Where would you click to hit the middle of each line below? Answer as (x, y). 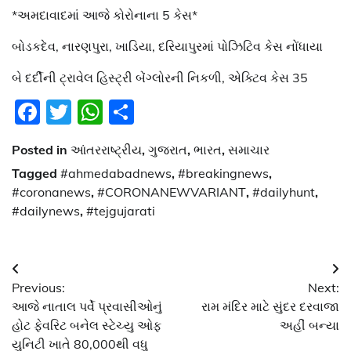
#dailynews (46, 210)
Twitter (112, 112)
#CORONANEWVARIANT (172, 192)
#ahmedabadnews (116, 173)
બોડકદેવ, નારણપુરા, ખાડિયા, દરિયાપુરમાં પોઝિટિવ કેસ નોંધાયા (167, 46)
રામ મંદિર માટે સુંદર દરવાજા (270, 306)
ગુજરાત (168, 149)
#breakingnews (223, 173)
